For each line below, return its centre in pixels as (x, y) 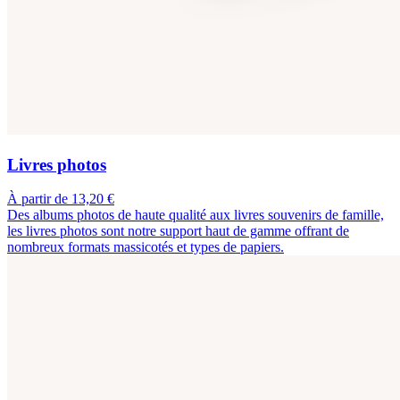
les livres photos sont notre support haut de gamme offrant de (178, 231)
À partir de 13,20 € (61, 199)
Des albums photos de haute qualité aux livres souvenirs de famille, (196, 215)
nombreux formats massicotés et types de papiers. (146, 247)
